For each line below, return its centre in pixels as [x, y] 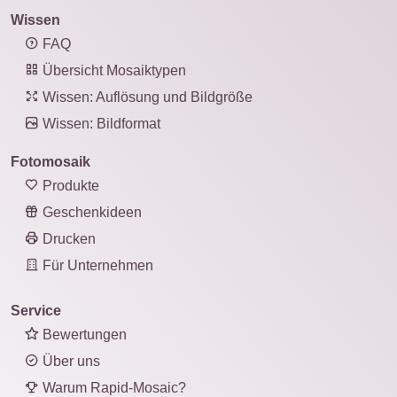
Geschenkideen [90, 212]
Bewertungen [83, 335]
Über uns [70, 361]
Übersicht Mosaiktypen [113, 70]
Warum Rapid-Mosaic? [113, 388]
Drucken [67, 239]
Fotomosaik [51, 162]
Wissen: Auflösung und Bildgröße [146, 97]
